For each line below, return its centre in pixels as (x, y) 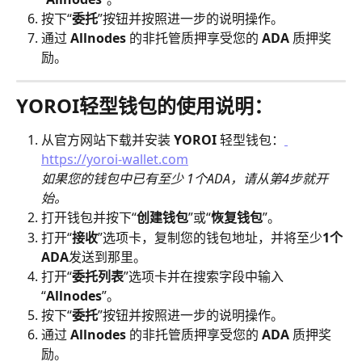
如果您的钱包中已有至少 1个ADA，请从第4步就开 (185, 179)
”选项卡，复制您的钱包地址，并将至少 (210, 237)
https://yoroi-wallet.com (115, 160)
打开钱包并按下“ (89, 218)
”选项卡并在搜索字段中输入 (204, 276)
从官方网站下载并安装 (107, 140)
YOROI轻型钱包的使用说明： (145, 106)
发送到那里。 (107, 257)
